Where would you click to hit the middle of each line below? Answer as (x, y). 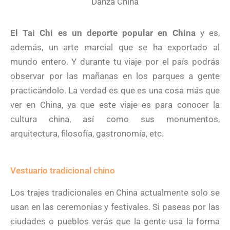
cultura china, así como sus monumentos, (115, 119)
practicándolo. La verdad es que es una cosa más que (115, 91)
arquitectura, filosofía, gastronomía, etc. (87, 134)
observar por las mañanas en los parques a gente (115, 76)
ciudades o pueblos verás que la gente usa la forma (115, 222)
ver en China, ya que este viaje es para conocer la (115, 105)
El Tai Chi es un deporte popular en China (103, 33)
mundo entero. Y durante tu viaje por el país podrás (115, 62)
